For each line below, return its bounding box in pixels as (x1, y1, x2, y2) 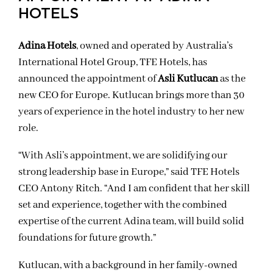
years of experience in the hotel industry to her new (18, 105, 244, 118)
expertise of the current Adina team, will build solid (18, 215, 244, 228)
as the (218, 73, 246, 85)
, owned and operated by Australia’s (76, 40, 233, 52)
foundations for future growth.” (18, 232, 156, 244)
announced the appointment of (18, 73, 158, 85)
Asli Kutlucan (158, 73, 218, 85)
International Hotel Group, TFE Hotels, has (18, 56, 207, 69)
